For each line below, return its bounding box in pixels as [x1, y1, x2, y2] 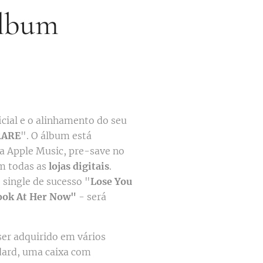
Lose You [90, 175, 132, 187]
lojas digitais [49, 160, 109, 172]
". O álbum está [21, 129, 92, 141]
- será [79, 190, 106, 203]
